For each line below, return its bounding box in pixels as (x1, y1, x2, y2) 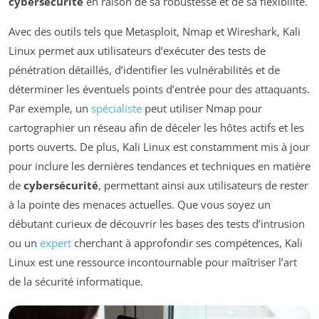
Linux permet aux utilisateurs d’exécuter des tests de (9, 43, 266, 58)
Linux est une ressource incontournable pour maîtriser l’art (9, 255, 297, 270)
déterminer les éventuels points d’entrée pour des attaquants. (9, 82, 310, 97)
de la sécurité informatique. (9, 274, 143, 289)
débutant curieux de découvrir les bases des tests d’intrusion (9, 216, 305, 231)
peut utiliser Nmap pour (142, 101, 262, 116)
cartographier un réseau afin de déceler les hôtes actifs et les (9, 120, 304, 135)
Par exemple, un (9, 101, 91, 116)
